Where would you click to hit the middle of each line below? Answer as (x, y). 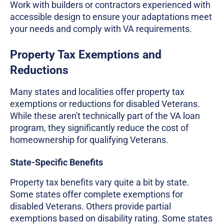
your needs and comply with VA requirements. (101, 28)
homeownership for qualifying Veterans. (89, 139)
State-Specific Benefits (56, 162)
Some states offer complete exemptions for (96, 194)
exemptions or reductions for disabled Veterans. (105, 103)
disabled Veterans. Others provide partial (90, 206)
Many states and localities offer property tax (97, 91)
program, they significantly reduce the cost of (99, 127)
